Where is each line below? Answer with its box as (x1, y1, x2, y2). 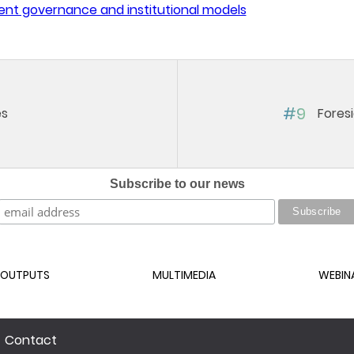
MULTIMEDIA (152, 266, 216, 283)
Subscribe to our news (109, 176, 245, 190)
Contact (4, 330, 57, 349)
